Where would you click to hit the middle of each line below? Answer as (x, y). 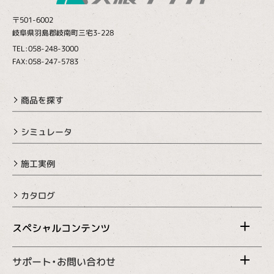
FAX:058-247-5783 (45, 62)
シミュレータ (46, 132)
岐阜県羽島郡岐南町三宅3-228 (63, 33)
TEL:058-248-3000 (45, 49)
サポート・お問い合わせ (64, 262)
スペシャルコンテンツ (61, 228)
